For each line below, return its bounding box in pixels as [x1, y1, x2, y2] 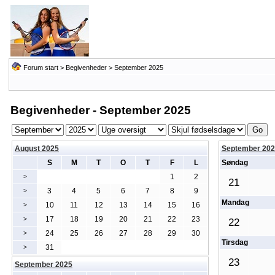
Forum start [23, 64, 58, 71]
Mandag [221, 198, 249, 207]
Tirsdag [221, 238, 248, 247]
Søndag [221, 158, 248, 167]
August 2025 [15, 144, 59, 153]
